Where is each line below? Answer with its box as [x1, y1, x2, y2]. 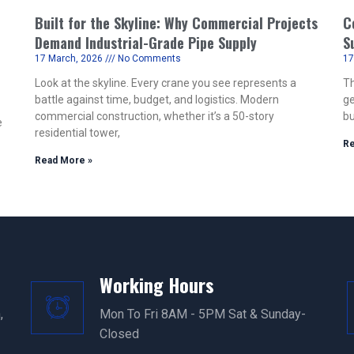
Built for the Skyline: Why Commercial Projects [35, 13, 318, 33]
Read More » [35, 155, 92, 166]
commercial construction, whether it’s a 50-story [35, 110, 274, 122]
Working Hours [100, 270, 215, 299]
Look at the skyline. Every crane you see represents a [35, 77, 296, 89]
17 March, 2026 [35, 53, 105, 64]
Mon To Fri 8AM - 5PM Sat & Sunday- [100, 307, 307, 322]
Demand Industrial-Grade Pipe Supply [35, 32, 257, 53]
